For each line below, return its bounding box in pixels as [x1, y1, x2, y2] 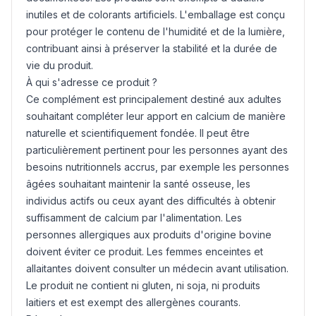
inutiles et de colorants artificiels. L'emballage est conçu [26, 8, 285, 20]
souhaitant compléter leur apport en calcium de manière [26, 110, 286, 122]
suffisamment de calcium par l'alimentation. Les [26, 212, 242, 224]
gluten [142, 279, 171, 291]
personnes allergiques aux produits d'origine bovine [26, 229, 272, 241]
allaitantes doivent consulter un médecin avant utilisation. [26, 262, 288, 274]
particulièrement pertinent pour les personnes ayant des [26, 144, 288, 156]
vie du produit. [26, 59, 93, 71]
